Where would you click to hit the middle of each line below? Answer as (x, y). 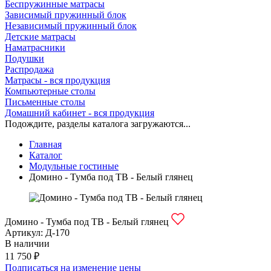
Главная (45, 144)
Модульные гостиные (74, 166)
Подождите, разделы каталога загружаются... (98, 124)
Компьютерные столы (50, 91)
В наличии (27, 243)
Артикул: (25, 233)
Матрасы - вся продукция (57, 80)
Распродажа (29, 69)
